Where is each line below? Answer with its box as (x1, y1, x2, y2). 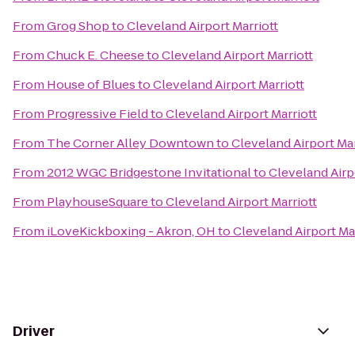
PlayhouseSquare (47, 193, 148, 210)
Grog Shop (47, 17, 109, 34)
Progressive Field (47, 105, 148, 122)
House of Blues (47, 76, 136, 93)
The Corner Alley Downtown (47, 135, 214, 151)
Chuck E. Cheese (47, 47, 144, 63)
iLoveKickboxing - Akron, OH (47, 223, 216, 239)
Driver (13, 322, 55, 341)
